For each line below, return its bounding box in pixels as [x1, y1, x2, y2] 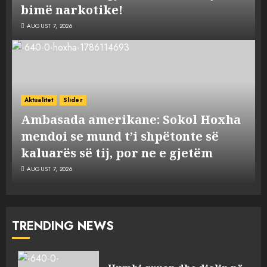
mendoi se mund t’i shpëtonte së [21, 128, 219, 145]
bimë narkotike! [21, 2, 123, 18]
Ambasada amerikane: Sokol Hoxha [21, 111, 241, 128]
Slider [63, 95, 83, 105]
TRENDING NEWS [12, 218, 114, 235]
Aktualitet [24, 95, 53, 105]
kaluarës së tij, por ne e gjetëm [21, 145, 213, 162]
